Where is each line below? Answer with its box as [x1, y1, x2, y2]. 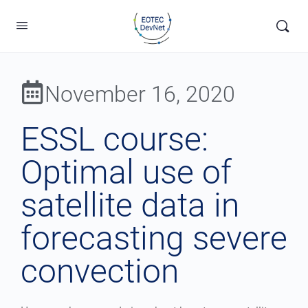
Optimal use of [21, 153, 232, 192]
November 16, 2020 [45, 81, 235, 107]
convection [21, 252, 179, 291]
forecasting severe [21, 219, 287, 258]
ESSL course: [21, 120, 208, 159]
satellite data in [21, 186, 239, 225]
